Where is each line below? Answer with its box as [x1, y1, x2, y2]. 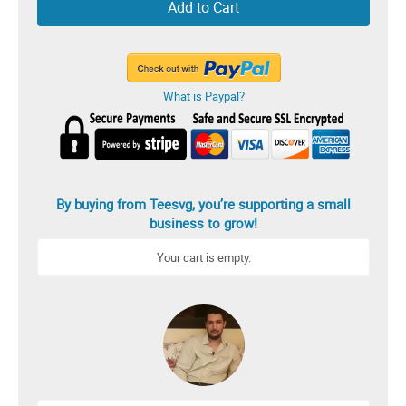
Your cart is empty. [156, 249, 251, 266]
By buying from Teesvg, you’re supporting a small [56, 195, 351, 214]
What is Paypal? [162, 88, 245, 105]
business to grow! [150, 214, 257, 233]
